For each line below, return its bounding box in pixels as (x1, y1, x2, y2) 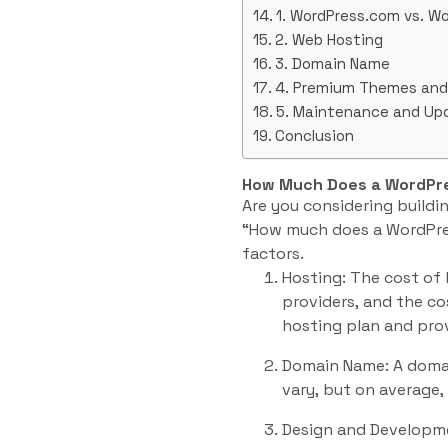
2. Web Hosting (275, 30, 384, 50)
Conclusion (275, 126, 355, 146)
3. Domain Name (275, 54, 391, 74)
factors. (242, 243, 304, 265)
